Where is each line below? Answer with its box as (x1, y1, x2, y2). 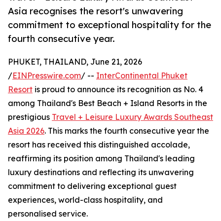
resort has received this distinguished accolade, (8, 140, 190, 150)
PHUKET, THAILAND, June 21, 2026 (8, 57, 142, 67)
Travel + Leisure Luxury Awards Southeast (52, 112, 213, 122)
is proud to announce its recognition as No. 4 (33, 84, 203, 95)
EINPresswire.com (12, 71, 81, 81)
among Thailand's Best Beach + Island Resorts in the (8, 98, 207, 109)
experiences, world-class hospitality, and (8, 195, 163, 205)
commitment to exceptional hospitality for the (8, 19, 211, 31)
